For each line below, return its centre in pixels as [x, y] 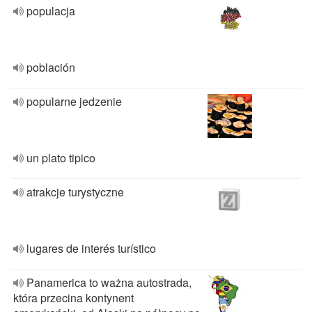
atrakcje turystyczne [75, 192]
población [51, 67]
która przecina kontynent [73, 298]
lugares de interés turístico [91, 248]
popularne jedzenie [74, 101]
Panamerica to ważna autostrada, [109, 282]
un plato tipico [61, 158]
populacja [51, 11]
